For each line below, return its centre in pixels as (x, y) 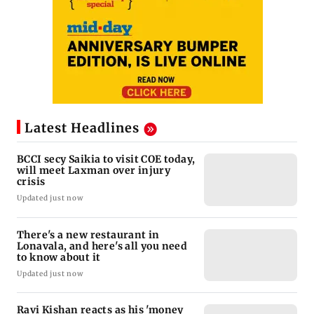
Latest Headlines (82, 128)
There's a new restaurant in (88, 234)
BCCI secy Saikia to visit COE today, (106, 159)
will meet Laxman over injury (94, 170)
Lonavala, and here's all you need (102, 246)
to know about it (59, 257)
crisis (31, 181)
